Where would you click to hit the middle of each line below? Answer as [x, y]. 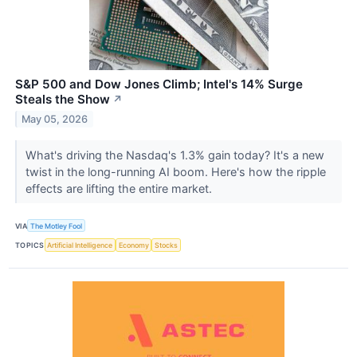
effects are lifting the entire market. [120, 189]
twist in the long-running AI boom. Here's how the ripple [175, 172]
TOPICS [30, 245]
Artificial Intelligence [80, 245]
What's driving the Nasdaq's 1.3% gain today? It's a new [175, 155]
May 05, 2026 [55, 119]
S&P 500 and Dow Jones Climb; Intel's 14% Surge [159, 84]
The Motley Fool [57, 226]
